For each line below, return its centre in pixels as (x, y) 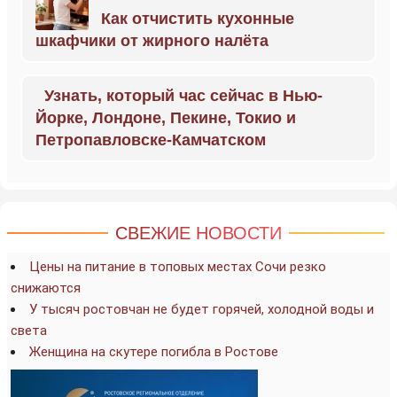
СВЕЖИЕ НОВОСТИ (198, 233)
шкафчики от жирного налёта (152, 41)
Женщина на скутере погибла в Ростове (154, 352)
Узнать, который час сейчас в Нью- (183, 96)
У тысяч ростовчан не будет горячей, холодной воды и (202, 309)
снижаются (46, 288)
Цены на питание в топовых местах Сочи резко (178, 267)
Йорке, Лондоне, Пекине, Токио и (166, 118)
